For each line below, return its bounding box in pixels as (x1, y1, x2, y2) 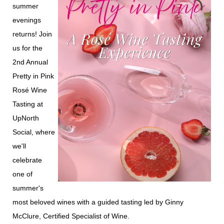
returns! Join (12, 30, 52, 38)
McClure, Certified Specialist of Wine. (12, 212, 131, 220)
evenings (12, 16, 41, 24)
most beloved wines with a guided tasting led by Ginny (12, 198, 183, 206)
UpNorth (12, 114, 39, 122)
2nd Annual (12, 58, 48, 66)
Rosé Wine (12, 86, 47, 94)
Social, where (12, 128, 55, 136)
